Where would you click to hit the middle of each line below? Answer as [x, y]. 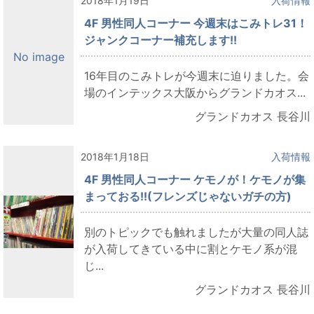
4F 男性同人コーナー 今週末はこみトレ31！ [196, 23]
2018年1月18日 [115, 156]
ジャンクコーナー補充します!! [161, 40]
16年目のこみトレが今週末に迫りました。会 [197, 75]
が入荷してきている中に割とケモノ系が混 [191, 248]
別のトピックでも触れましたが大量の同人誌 [196, 232]
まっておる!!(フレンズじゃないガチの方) [188, 196]
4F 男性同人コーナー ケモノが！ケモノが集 [195, 179]
